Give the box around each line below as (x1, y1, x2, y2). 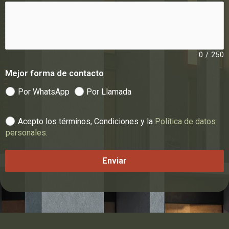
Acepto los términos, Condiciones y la (17, 116, 155, 126)
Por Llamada (86, 86, 132, 97)
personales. (6, 128, 48, 138)
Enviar (102, 155, 127, 166)
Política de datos (154, 116, 216, 126)
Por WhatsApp (17, 86, 70, 97)
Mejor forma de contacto (5, 67, 104, 78)
